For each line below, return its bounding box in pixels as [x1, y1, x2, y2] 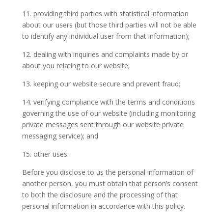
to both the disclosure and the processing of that [22, 190, 178, 199]
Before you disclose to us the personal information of [22, 167, 193, 177]
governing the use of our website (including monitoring [22, 109, 195, 118]
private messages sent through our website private [22, 120, 184, 129]
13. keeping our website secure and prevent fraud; [22, 79, 180, 88]
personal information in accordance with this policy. [22, 201, 185, 211]
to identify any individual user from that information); [22, 31, 190, 41]
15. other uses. [22, 149, 69, 159]
